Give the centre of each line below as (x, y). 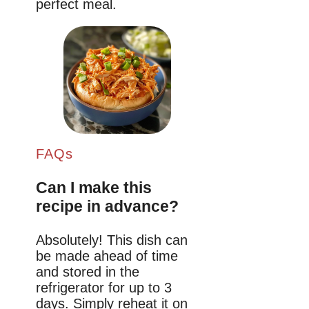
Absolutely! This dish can (112, 240)
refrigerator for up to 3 (104, 287)
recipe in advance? (107, 207)
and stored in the (88, 271)
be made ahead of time (107, 256)
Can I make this (94, 188)
